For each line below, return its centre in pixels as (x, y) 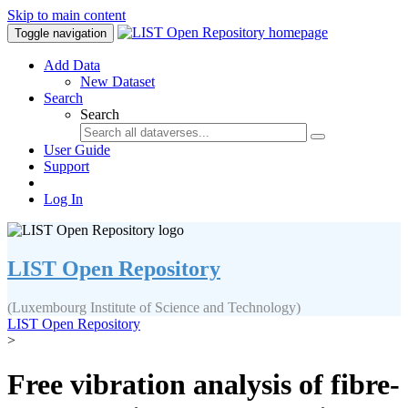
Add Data (72, 65)
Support (66, 166)
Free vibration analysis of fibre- (204, 385)
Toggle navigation (61, 33)
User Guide (77, 150)
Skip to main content (66, 15)
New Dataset (117, 82)
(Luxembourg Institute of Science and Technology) (154, 307)
